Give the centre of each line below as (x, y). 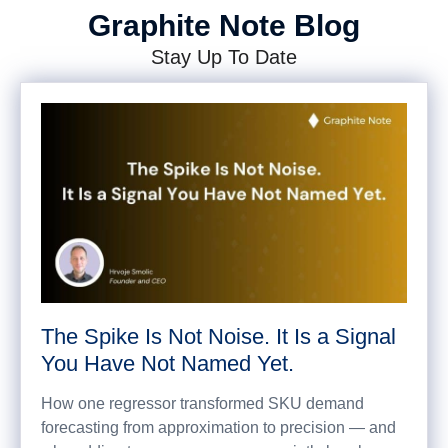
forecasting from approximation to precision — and (218, 427)
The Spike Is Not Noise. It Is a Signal (218, 336)
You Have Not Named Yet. (167, 363)
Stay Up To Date (224, 57)
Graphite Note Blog (224, 25)
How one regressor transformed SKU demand (202, 403)
